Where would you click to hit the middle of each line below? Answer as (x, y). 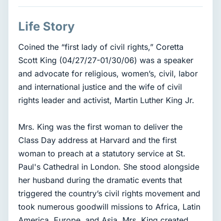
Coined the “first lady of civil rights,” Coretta (101, 47)
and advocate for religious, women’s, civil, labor (108, 74)
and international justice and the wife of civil (100, 87)
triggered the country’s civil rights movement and (109, 194)
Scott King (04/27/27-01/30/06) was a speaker (106, 60)
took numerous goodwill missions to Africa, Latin (109, 207)
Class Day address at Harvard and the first (97, 140)
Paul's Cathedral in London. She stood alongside (109, 167)
